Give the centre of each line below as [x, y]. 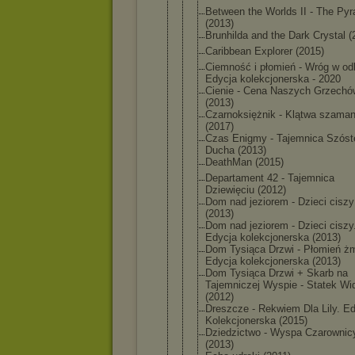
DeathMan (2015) [244, 162]
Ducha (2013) [236, 150]
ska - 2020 [317, 79]
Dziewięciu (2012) [246, 190]
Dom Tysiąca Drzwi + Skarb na [277, 273]
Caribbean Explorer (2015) [265, 51]
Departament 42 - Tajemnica [270, 178]
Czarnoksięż [234, 115]
